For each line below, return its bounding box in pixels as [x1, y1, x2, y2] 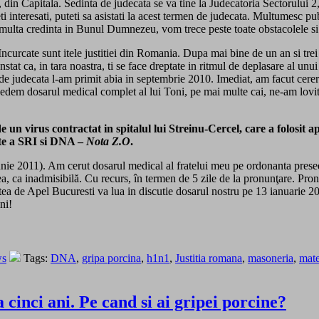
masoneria [248, 251, 293, 264]
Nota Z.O [86, 135, 130, 147]
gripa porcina [82, 251, 141, 264]
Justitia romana [175, 251, 242, 264]
